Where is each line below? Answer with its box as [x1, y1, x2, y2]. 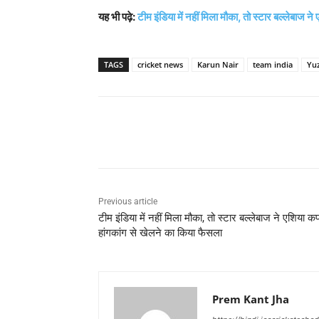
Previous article [98, 196, 157, 206]
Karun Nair [197, 58, 239, 70]
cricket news [137, 58, 183, 70]
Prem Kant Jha [212, 291, 289, 306]
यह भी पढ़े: [98, 9, 137, 23]
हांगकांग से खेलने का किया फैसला [98, 226, 222, 239]
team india [253, 58, 293, 70]
